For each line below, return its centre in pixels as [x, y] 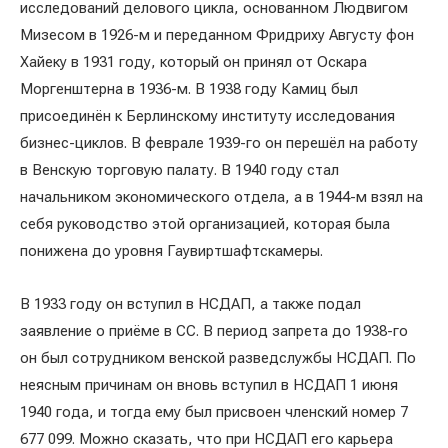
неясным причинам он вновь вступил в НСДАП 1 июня [209, 385]
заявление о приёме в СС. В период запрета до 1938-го [214, 331]
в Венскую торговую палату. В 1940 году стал [179, 170]
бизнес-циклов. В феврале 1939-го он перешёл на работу [219, 143]
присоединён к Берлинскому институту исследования [207, 116]
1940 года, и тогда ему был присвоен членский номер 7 [214, 412]
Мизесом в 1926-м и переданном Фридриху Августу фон [217, 35]
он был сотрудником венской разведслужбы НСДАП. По [218, 358]
